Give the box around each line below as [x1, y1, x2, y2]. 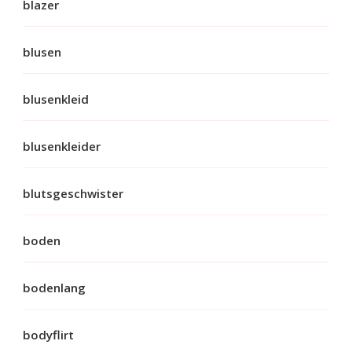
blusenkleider [23, 137, 101, 154]
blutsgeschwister [23, 185, 123, 201]
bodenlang [23, 279, 86, 295]
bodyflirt [23, 326, 74, 343]
